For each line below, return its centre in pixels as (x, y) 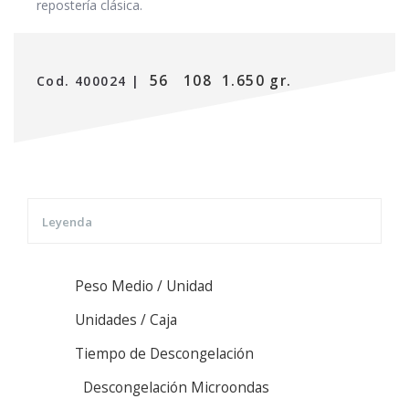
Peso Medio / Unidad (144, 286)
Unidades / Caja (128, 320)
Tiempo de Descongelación (167, 353)
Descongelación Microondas (177, 387)
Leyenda (67, 221)
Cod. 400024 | (91, 80)
